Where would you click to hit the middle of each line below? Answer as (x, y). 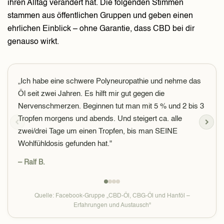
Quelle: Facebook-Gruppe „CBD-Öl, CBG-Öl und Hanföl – (112, 196)
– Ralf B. (31, 163)
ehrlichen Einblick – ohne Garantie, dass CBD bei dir (101, 29)
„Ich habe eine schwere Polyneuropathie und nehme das (109, 81)
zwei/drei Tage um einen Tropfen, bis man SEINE (98, 131)
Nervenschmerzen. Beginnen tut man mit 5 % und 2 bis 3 (111, 106)
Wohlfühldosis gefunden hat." (65, 144)
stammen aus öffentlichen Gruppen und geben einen (100, 16)
